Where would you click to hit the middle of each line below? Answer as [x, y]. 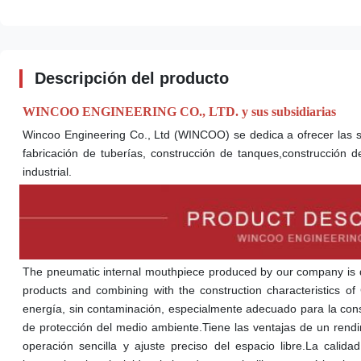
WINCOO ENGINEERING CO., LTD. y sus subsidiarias [179, 112]
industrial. [47, 172]
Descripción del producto [132, 78]
